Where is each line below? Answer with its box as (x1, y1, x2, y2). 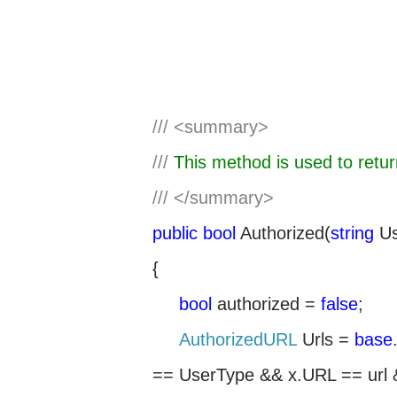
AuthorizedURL (179, 330, 297, 349)
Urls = (297, 330, 354, 349)
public (152, 223, 198, 243)
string (331, 223, 374, 243)
